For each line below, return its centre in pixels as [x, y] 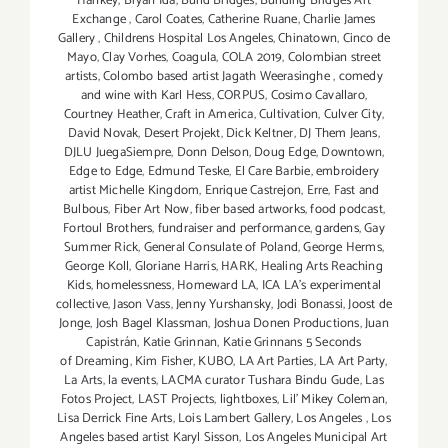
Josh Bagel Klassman [152, 324]
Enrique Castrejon [253, 191]
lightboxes [248, 400]
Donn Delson [212, 153]
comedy [360, 77]
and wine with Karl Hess [146, 96]
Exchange [101, 20]
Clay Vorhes [134, 58]
